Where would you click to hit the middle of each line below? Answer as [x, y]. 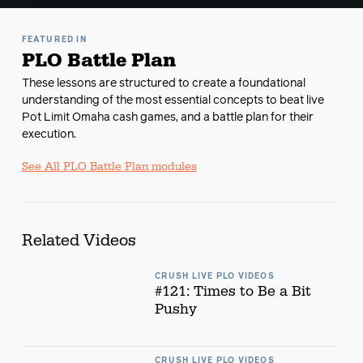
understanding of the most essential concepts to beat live [173, 100]
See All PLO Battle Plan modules [109, 167]
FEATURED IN [54, 40]
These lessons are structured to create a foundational [163, 83]
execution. [49, 135]
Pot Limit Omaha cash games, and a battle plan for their [167, 117]
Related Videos [79, 241]
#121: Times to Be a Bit [233, 291]
